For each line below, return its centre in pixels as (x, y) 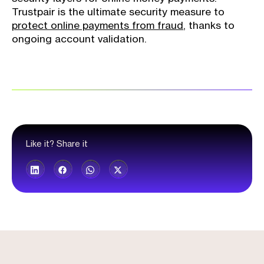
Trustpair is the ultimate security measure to (118, 12)
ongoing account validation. (79, 39)
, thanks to (209, 25)
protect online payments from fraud (98, 25)
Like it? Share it (57, 144)
